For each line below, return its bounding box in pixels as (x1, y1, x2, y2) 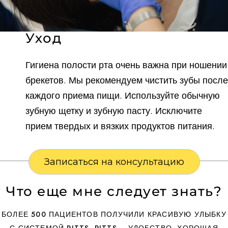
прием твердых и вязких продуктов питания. (25, 119, 215, 132)
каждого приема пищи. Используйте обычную (25, 89, 220, 102)
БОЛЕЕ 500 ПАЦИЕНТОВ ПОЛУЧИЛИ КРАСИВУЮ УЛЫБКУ (2, 209, 226, 219)
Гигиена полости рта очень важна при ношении (25, 58, 227, 71)
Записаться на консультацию (44, 156, 184, 167)
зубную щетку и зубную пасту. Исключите (25, 104, 202, 117)
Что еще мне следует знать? (6, 183, 222, 199)
